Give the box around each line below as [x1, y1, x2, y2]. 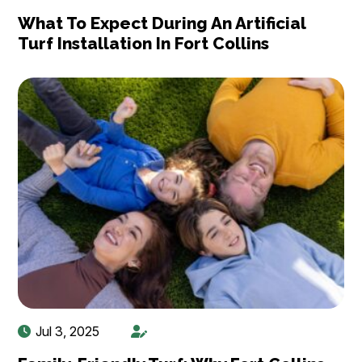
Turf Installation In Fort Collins [18, 32, 270, 53]
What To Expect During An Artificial [18, 12, 306, 33]
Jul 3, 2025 [36, 322, 100, 339]
